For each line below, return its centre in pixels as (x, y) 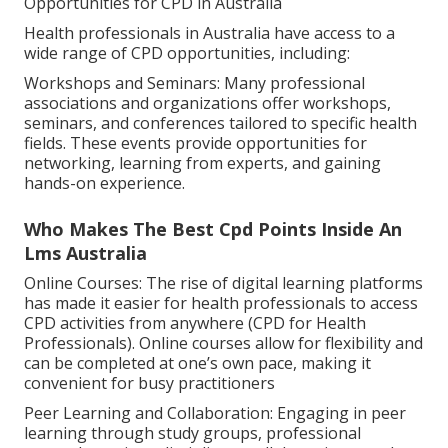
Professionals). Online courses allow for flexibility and (223, 342)
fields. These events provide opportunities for (195, 142)
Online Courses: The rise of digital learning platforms (223, 282)
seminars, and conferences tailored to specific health (220, 122)
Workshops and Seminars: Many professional (194, 82)
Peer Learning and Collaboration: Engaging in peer (215, 412)
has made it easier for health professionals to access (221, 302)
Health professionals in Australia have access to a (209, 32)
